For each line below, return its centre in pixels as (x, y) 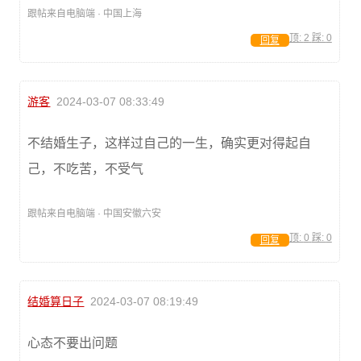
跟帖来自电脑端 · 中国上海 (85, 14)
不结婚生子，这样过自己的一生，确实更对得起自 (170, 143)
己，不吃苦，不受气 (86, 169)
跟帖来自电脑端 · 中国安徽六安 (95, 214)
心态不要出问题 (73, 343)
